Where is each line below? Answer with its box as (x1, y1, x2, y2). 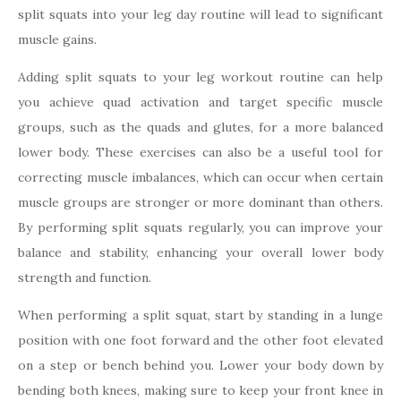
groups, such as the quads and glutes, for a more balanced (18, 119, 383, 136)
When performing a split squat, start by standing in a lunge (18, 307, 383, 324)
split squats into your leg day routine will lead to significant (18, 6, 383, 23)
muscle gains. (18, 31, 97, 48)
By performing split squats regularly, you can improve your (18, 219, 383, 236)
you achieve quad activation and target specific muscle (18, 94, 383, 111)
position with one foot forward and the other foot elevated (18, 332, 383, 349)
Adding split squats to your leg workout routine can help (18, 69, 383, 86)
